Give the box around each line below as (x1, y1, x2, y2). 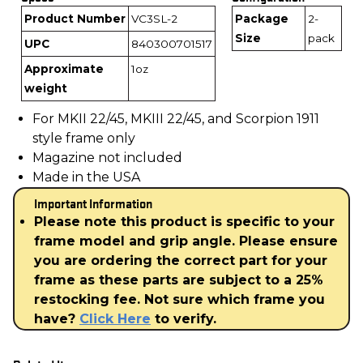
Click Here (79, 310, 151, 327)
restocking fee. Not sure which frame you (34, 291, 325, 307)
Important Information (34, 192, 152, 212)
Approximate (24, 62, 104, 75)
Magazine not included (32, 149, 182, 165)
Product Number (24, 11, 126, 25)
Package (235, 11, 288, 25)
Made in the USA (32, 169, 140, 185)
